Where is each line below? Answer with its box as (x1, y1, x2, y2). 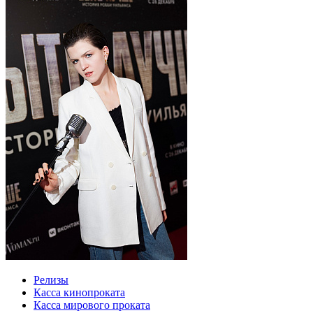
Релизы (34, 274, 68, 286)
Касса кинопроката (34, 286, 125, 298)
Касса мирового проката (34, 299, 150, 311)
